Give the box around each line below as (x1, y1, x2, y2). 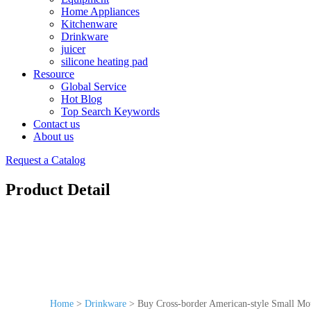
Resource (33, 68, 74, 80)
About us (33, 131, 74, 142)
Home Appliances (61, 6, 140, 17)
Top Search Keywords (61, 106, 160, 117)
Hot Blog (61, 93, 102, 105)
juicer (61, 43, 85, 55)
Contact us (33, 118, 80, 130)
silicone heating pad (61, 56, 148, 67)
